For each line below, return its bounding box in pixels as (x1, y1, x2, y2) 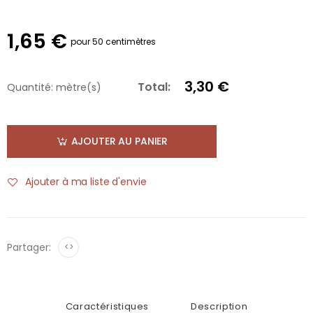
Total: (138, 79, 170, 95)
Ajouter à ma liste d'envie (25, 175, 147, 189)
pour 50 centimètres (71, 36, 156, 48)
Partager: (7, 240, 51, 254)
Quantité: (7, 80, 53, 94)
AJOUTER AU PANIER (71, 134, 168, 149)
